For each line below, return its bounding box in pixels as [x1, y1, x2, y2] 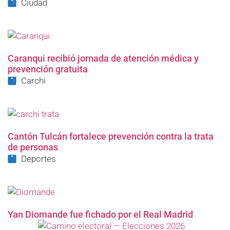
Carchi [21, 75, 46, 86]
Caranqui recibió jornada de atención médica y [8, 53, 199, 64]
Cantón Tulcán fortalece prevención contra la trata [8, 131, 214, 142]
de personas [8, 142, 58, 152]
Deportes [21, 154, 56, 164]
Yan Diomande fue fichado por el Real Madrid [8, 209, 193, 220]
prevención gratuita [8, 64, 88, 74]
